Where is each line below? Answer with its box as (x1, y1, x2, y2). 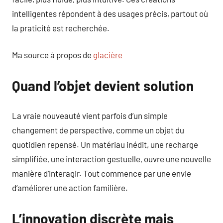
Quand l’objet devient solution (12, 77, 194, 94)
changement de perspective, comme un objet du (12, 124, 184, 135)
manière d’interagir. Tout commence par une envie (12, 168, 191, 178)
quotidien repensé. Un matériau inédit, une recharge (12, 139, 198, 149)
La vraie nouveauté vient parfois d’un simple (12, 110, 168, 120)
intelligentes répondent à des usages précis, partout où (12, 8, 208, 18)
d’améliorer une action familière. (12, 182, 128, 193)
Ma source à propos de (12, 50, 93, 60)
